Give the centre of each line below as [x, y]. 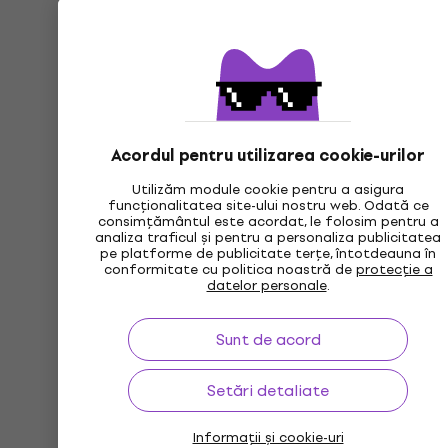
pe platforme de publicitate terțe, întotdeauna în [268, 253]
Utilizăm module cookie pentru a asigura [268, 189]
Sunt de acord [268, 339]
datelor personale [266, 285]
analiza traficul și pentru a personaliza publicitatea [268, 237]
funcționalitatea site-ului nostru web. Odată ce [268, 205]
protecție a [394, 269]
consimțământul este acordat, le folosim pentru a [268, 221]
